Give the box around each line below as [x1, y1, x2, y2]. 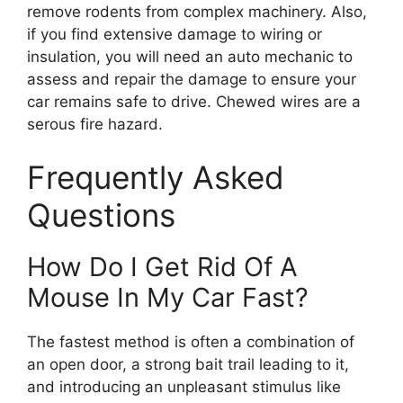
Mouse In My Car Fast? [27, 282, 309, 313]
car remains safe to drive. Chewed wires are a [27, 92, 361, 111]
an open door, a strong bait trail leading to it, [27, 355, 349, 373]
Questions [27, 196, 175, 234]
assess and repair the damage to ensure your [27, 69, 356, 88]
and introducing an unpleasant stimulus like [27, 378, 341, 396]
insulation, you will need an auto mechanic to [27, 47, 353, 66]
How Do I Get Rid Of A [27, 251, 298, 282]
